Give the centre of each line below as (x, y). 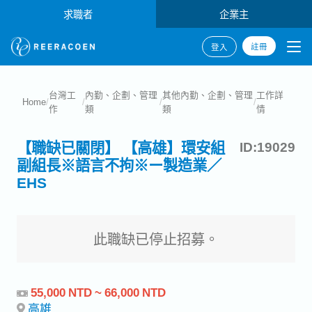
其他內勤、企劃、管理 (208, 94)
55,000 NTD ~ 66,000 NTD (98, 292)
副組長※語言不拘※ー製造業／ (119, 164)
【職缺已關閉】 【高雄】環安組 (121, 147)
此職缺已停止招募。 (156, 239)
